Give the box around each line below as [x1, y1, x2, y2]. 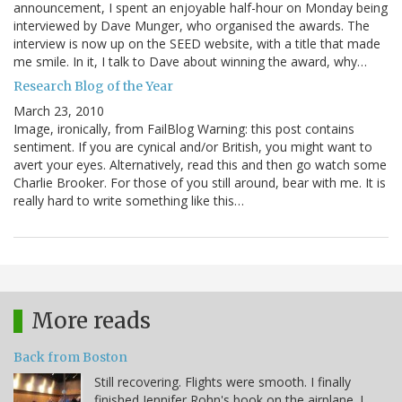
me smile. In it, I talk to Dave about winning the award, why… [13, 53, 367, 71]
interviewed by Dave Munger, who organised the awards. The [13, 17, 370, 35]
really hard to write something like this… [13, 192, 244, 210]
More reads [31, 307, 151, 336]
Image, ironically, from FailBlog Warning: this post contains [13, 120, 354, 138]
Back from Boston [13, 349, 127, 366]
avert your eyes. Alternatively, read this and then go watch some [13, 156, 387, 174]
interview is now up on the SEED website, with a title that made [13, 35, 380, 53]
